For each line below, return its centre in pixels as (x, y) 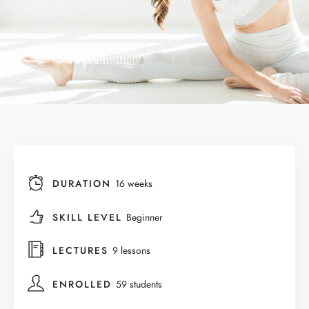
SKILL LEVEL (89, 217)
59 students (139, 285)
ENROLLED (84, 285)
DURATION (84, 183)
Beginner (144, 217)
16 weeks (134, 183)
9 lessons (131, 251)
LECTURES (82, 251)
